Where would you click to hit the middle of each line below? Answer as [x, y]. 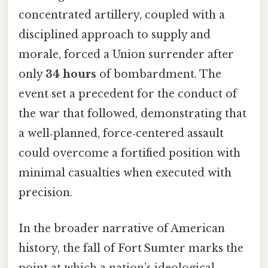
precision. [45, 193]
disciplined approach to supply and [115, 35]
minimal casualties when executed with [125, 173]
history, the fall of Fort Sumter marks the [131, 248]
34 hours [71, 74]
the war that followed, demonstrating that [133, 114]
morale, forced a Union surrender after [126, 55]
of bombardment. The [159, 74]
